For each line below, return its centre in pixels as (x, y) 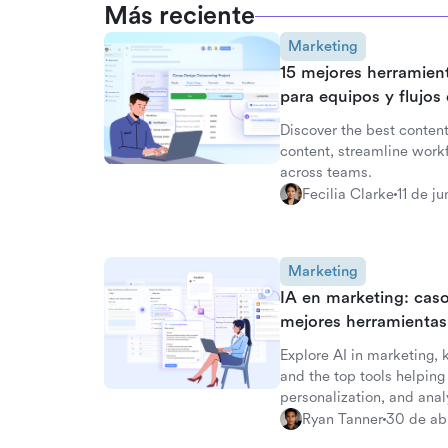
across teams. (326, 172)
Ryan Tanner (342, 419)
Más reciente (179, 16)
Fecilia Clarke (348, 194)
